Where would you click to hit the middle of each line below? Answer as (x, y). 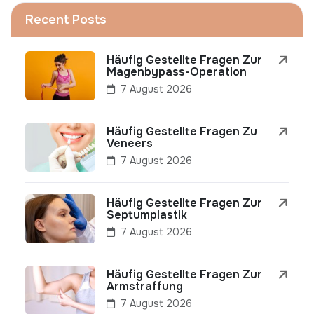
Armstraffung (145, 287)
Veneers (130, 144)
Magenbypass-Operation (177, 72)
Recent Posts (66, 20)
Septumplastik (147, 215)
